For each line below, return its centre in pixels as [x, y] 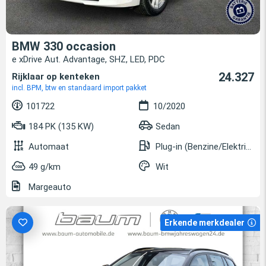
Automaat [49, 146]
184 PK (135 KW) [60, 126]
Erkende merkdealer [205, 222]
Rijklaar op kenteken [56, 76]
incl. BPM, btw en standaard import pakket [79, 88]
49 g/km [45, 167]
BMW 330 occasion [64, 46]
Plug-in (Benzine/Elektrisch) [201, 146]
